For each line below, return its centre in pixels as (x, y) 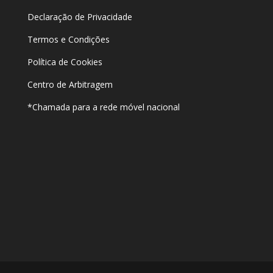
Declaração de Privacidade (80, 16)
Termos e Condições (69, 39)
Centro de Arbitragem (70, 84)
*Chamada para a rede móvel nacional (103, 107)
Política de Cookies (65, 62)
